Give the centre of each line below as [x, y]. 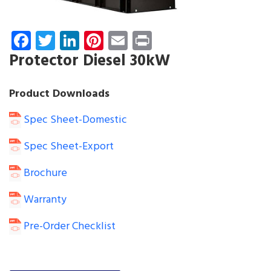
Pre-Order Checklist [68, 226]
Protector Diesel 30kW [90, 61]
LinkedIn [114, 40]
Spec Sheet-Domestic [74, 120]
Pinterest [141, 40]
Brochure [44, 173]
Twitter [85, 40]
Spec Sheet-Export [67, 146]
